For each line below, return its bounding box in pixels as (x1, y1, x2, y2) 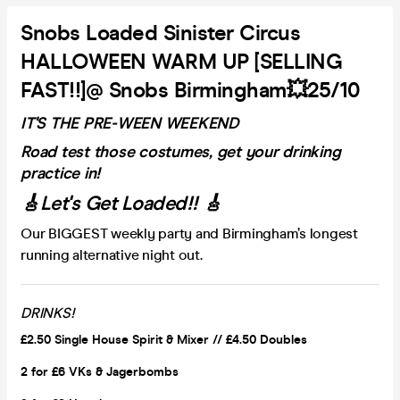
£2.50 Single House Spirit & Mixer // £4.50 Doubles (21, 331, 307, 347)
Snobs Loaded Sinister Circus (21, 20, 300, 46)
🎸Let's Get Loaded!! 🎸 (21, 190, 222, 215)
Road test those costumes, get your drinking (21, 141, 341, 162)
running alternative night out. (21, 246, 203, 263)
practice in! (21, 162, 104, 183)
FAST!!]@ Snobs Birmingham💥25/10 (21, 77, 360, 104)
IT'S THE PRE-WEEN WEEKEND (21, 112, 239, 133)
